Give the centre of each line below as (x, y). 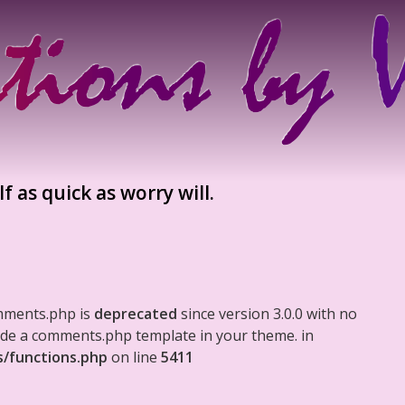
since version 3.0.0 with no (267, 314)
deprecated (136, 314)
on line (134, 357)
